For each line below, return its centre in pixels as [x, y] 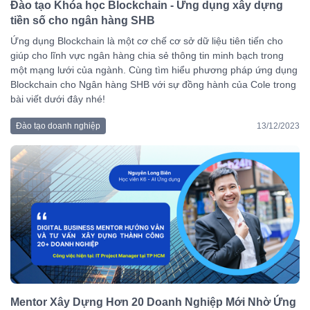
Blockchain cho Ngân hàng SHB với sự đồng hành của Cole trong [153, 85]
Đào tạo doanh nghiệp [58, 126]
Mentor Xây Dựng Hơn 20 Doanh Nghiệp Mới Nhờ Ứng [153, 302]
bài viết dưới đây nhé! [58, 99]
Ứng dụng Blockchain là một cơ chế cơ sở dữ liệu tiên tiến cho [147, 41]
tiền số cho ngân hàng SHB [83, 21]
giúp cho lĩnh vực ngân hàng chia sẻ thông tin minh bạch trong [147, 56]
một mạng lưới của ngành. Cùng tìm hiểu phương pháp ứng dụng [154, 70]
